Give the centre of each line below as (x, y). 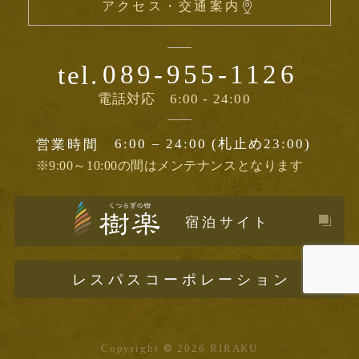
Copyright (132, 349)
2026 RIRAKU (216, 349)
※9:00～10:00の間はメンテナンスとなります (169, 165)
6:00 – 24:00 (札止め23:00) (213, 143)
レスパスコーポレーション (182, 279)
